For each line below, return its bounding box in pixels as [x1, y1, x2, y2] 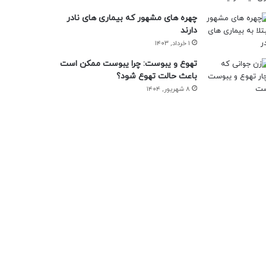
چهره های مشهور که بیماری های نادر [66, 12, 197, 24]
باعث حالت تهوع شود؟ [116, 71, 197, 82]
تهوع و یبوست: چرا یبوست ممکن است [59, 58, 197, 69]
